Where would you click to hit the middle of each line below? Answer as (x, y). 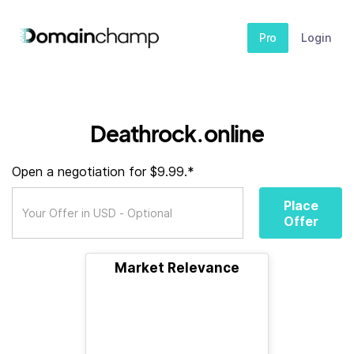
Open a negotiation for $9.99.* (103, 171)
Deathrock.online (177, 133)
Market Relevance (177, 268)
